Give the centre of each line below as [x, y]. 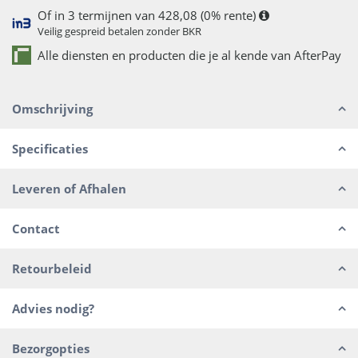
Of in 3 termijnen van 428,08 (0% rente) [146, 15]
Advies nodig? [53, 308]
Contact [36, 228]
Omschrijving [52, 108]
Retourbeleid [52, 268]
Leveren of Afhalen [69, 188]
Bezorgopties [51, 348]
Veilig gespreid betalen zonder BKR [119, 31]
